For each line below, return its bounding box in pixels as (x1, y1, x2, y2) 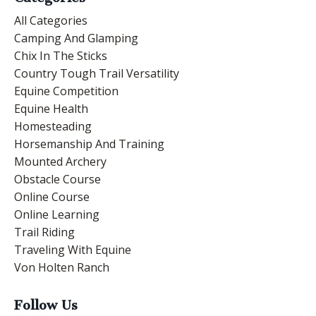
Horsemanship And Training (14, 136, 164, 152)
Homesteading (14, 119, 92, 135)
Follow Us (14, 297, 78, 314)
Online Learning (14, 207, 99, 223)
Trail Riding (14, 224, 75, 241)
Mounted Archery (14, 154, 107, 170)
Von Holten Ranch (14, 260, 109, 276)
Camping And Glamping (14, 30, 138, 47)
